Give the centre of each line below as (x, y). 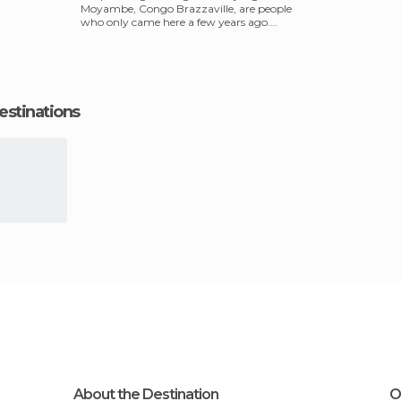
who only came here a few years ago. (175, 22)
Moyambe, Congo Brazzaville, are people (186, 9)
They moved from (127, 35)
